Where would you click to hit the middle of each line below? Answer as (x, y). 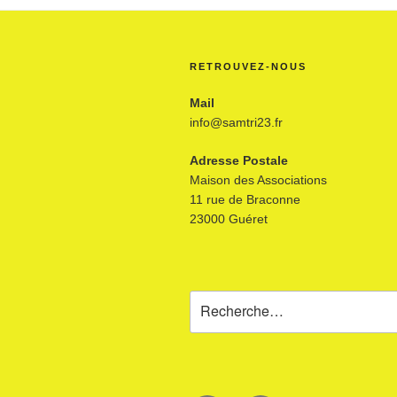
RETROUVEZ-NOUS (248, 66)
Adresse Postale (239, 160)
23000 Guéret (229, 218)
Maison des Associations (258, 179)
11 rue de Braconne (245, 199)
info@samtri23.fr (236, 122)
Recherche (221, 299)
